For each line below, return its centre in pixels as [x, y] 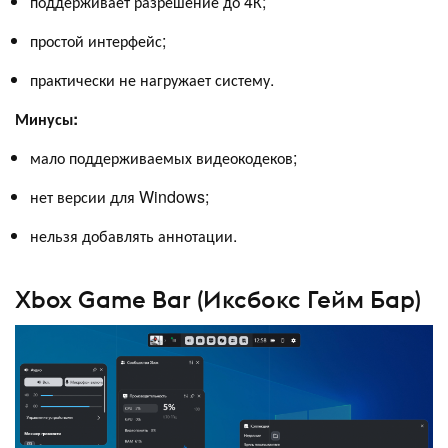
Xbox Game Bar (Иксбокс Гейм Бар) [218, 299]
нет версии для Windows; [119, 196]
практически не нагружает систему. [152, 79]
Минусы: [46, 118]
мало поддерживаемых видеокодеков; [163, 157]
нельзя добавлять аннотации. [133, 235]
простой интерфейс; [98, 40]
